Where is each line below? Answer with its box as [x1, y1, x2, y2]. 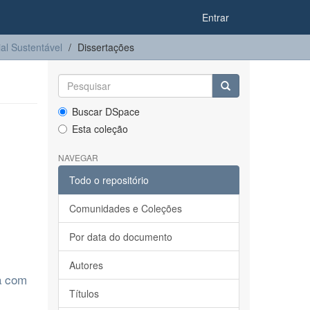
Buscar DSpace [71, 104, 140, 118]
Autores [69, 258, 103, 272]
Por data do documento [69, 230, 172, 244]
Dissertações [77, 40, 134, 54]
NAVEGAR [57, 152, 98, 163]
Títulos [69, 286, 99, 300]
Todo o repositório [69, 173, 149, 187]
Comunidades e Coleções [69, 201, 182, 215]
